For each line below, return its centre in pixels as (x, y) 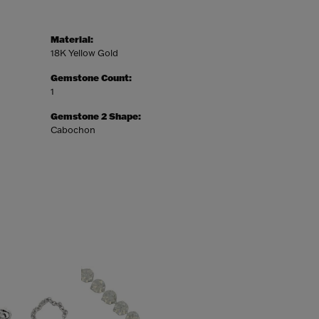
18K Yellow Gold (84, 53)
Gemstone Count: (91, 78)
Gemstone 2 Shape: (96, 116)
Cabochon (73, 130)
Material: (72, 39)
